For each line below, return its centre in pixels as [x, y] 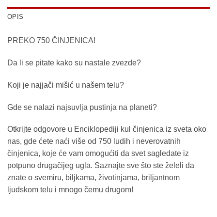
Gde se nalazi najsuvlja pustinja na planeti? [82, 107]
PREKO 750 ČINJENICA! [51, 41]
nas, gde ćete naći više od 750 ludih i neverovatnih [94, 141]
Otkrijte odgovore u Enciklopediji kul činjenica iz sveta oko [107, 129]
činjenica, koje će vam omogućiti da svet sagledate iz [98, 154]
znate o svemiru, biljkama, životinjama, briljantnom [93, 178]
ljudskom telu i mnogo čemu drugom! [70, 190]
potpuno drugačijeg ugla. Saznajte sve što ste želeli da [101, 166]
